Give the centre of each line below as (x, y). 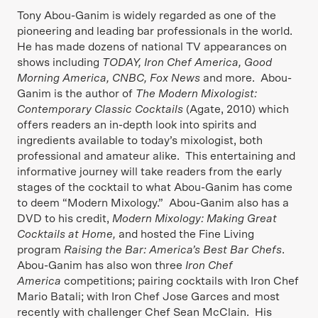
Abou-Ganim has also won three (101, 265)
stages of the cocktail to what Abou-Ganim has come (155, 187)
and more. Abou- (247, 78)
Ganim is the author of (76, 94)
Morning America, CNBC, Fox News (110, 78)
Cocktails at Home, (66, 234)
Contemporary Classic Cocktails (100, 109)
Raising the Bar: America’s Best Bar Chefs (173, 250)
